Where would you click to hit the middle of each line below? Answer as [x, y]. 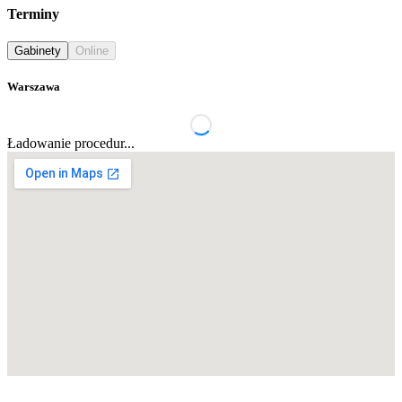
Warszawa [34, 87]
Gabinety [38, 50]
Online [92, 50]
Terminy [33, 13]
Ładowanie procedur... [71, 144]
